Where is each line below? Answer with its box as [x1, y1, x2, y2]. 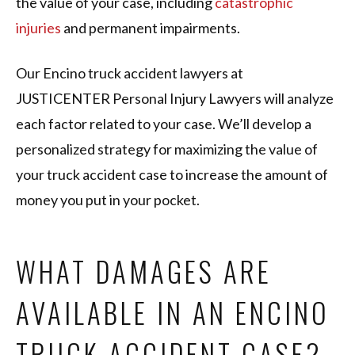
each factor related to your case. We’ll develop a [16, 115, 311, 133]
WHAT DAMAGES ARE [16, 250, 272, 292]
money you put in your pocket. [16, 191, 202, 209]
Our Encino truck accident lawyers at [16, 64, 243, 82]
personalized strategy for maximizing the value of [16, 140, 318, 158]
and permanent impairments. [61, 19, 240, 37]
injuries [16, 19, 61, 37]
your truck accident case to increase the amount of [16, 166, 328, 184]
